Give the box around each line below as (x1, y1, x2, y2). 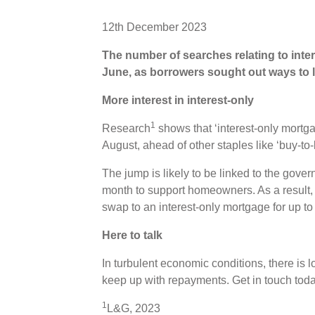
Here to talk (101, 229, 162, 241)
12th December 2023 (101, 20, 207, 33)
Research (101, 122, 150, 134)
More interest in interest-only (101, 94, 254, 106)
